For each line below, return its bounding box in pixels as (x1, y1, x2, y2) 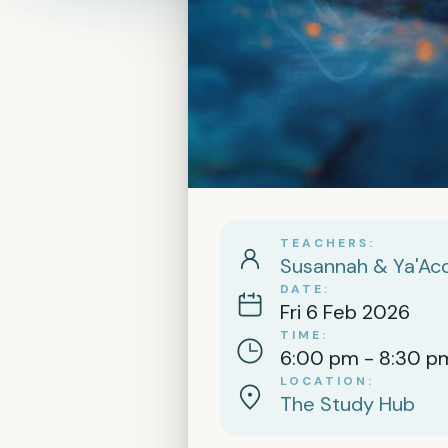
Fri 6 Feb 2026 (280, 299, 410, 326)
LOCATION (280, 373, 368, 390)
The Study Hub (280, 391, 415, 418)
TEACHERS (280, 235, 369, 252)
